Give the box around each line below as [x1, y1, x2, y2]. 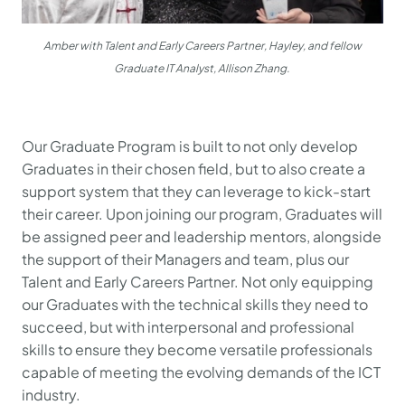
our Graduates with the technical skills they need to [22, 295, 368, 315]
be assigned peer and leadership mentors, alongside [22, 227, 381, 247]
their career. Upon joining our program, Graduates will [22, 204, 382, 224]
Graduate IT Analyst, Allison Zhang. [114, 61, 291, 76]
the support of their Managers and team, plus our [22, 250, 349, 269]
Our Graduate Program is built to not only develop [22, 137, 358, 156]
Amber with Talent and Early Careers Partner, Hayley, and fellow [43, 39, 362, 53]
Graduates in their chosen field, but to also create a [22, 159, 365, 179]
